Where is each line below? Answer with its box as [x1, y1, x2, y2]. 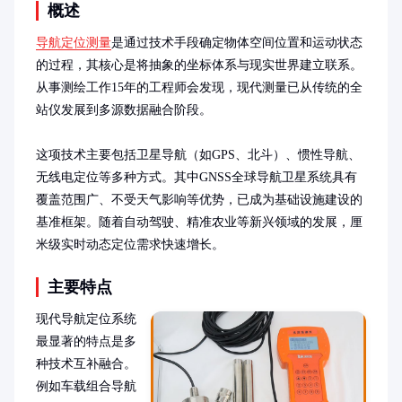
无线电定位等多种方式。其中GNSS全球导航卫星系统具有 [36, 170, 357, 184]
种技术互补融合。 [36, 357, 136, 371]
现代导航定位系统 [36, 312, 136, 326]
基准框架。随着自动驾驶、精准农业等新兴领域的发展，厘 [36, 215, 363, 229]
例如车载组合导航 [36, 380, 136, 393]
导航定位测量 [36, 36, 111, 49]
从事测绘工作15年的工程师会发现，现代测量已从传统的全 [36, 81, 363, 94]
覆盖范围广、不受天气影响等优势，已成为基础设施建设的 [36, 193, 363, 206]
